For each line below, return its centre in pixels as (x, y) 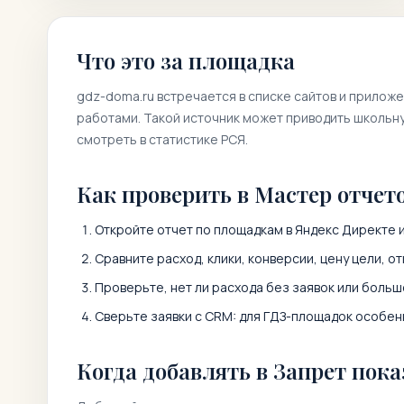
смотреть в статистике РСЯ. (162, 139)
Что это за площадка (186, 60)
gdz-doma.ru (115, 96)
